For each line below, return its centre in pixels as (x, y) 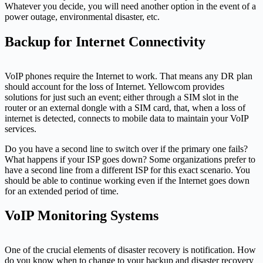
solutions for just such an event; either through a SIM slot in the (122, 97)
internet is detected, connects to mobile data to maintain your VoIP (127, 118)
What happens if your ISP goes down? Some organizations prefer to (130, 159)
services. (21, 129)
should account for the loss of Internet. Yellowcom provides (114, 86)
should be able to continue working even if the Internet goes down (127, 180)
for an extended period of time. (62, 191)
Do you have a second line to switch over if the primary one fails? (126, 149)
